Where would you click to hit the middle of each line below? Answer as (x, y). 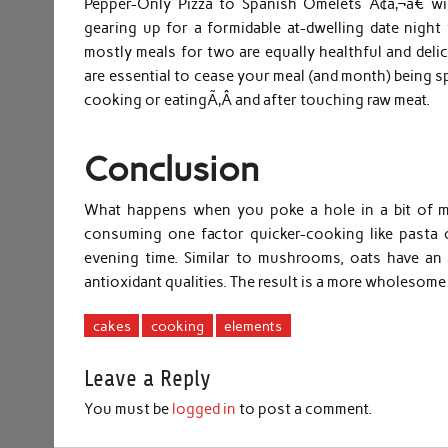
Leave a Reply (148, 379)
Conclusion (172, 170)
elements (253, 325)
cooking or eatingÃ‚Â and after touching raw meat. (257, 100)
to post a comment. (304, 408)
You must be (128, 408)
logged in (204, 408)
